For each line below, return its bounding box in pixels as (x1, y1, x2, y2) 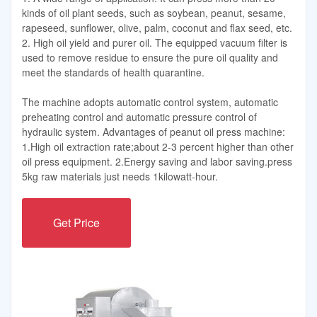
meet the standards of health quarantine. (22, 65, 204, 80)
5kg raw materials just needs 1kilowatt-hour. (22, 168, 218, 183)
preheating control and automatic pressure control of (22, 109, 257, 124)
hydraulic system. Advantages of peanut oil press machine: (22, 124, 285, 139)
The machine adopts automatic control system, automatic (22, 94, 278, 109)
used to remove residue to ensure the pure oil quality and (22, 50, 278, 65)
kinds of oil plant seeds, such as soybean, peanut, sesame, (22, 6, 286, 21)
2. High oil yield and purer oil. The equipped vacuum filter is (22, 35, 287, 50)
